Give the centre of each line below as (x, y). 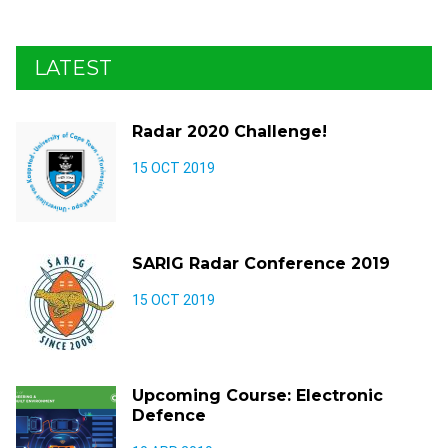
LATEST (73, 68)
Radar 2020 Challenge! (229, 131)
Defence (169, 415)
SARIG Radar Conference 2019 (261, 263)
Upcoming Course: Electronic (257, 395)
